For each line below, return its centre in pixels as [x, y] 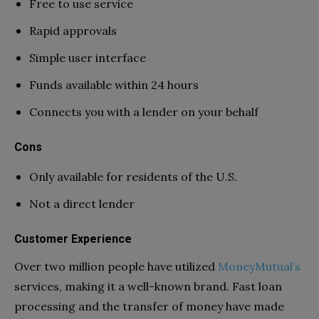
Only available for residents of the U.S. [133, 176]
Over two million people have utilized [116, 266]
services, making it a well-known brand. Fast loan [148, 286]
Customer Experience [73, 239]
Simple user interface [88, 57]
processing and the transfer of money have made [149, 306]
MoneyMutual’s [259, 266]
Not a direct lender [83, 203]
